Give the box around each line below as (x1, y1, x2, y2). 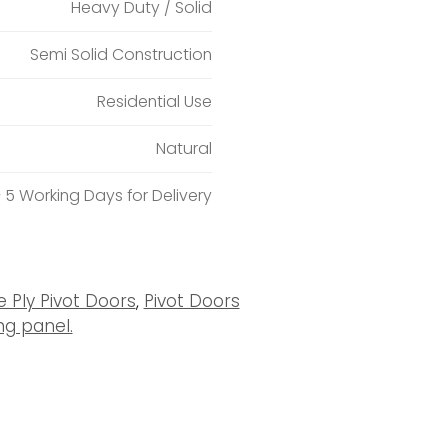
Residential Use (96, 90, 212, 114)
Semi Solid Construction (29, 43, 212, 67)
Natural (155, 137, 212, 161)
